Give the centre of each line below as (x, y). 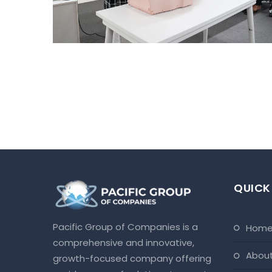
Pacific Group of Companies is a (125, 227)
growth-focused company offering (132, 259)
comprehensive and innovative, (124, 243)
